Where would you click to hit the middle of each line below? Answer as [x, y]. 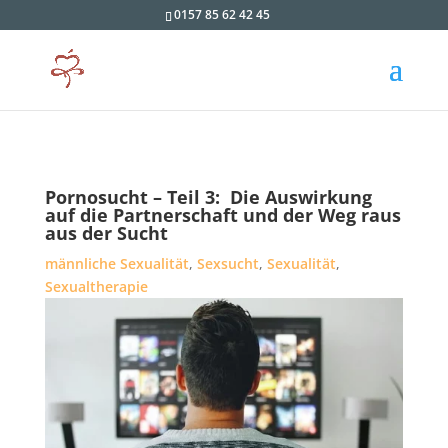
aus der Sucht [106, 233]
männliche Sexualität [116, 263]
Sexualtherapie [96, 286]
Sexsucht [227, 263]
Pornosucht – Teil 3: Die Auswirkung [208, 197]
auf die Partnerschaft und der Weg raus [222, 215]
